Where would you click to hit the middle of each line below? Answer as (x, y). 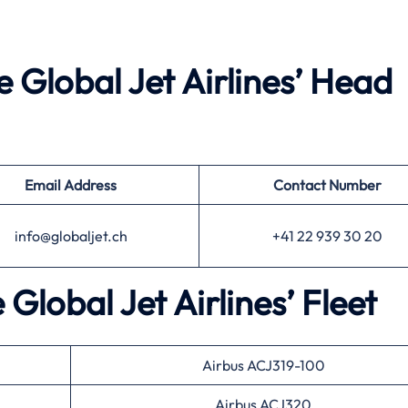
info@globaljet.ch (71, 236)
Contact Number (327, 185)
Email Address (71, 185)
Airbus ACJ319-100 (263, 365)
